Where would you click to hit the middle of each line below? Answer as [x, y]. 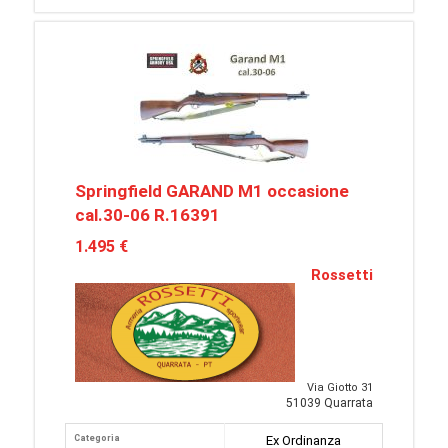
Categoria [97, 438]
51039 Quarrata [329, 403]
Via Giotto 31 [340, 388]
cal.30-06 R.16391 [147, 215]
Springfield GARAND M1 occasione [212, 191]
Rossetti [342, 275]
